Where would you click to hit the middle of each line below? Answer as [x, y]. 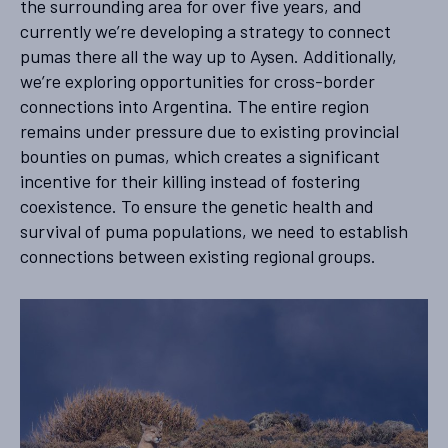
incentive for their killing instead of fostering [190, 181]
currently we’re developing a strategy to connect [205, 31]
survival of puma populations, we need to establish [214, 231]
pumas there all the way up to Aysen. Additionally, [208, 56]
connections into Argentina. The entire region [194, 106]
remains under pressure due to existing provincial [209, 131]
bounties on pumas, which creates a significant [200, 156]
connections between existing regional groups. [198, 256]
